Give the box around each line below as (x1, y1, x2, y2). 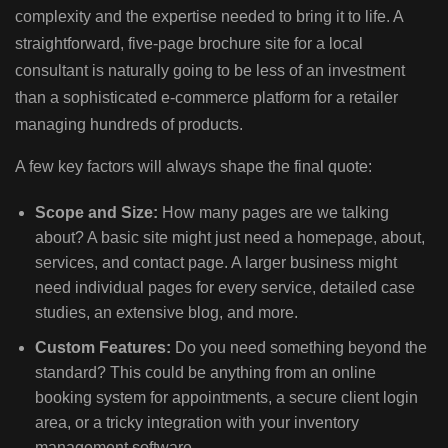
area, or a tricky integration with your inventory (35, 413, 359, 431)
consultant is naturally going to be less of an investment (15, 61, 405, 79)
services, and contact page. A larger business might (35, 253, 397, 271)
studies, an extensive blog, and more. (35, 303, 298, 321)
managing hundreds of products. (15, 115, 243, 133)
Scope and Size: (35, 203, 158, 221)
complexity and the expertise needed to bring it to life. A (15, 7, 403, 25)
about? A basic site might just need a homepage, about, (35, 228, 425, 246)
